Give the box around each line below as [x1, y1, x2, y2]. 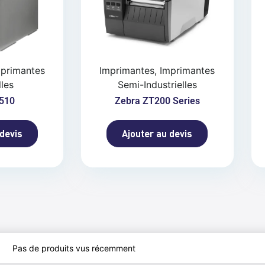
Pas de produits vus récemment [12, 243, 135, 253]
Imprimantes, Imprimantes [99, 64, 215, 77]
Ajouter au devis [122, 128, 193, 140]
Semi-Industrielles [117, 79, 197, 91]
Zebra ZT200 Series [114, 95, 200, 107]
